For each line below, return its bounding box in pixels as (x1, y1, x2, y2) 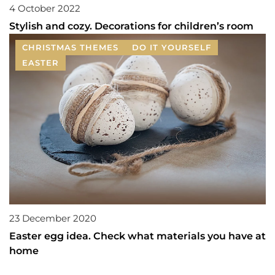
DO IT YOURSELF (132, 42, 211, 53)
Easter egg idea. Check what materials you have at (9, 230, 266, 242)
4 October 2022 (9, 2, 80, 15)
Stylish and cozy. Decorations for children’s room (9, 20, 254, 33)
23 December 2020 (9, 212, 96, 224)
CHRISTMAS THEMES (22, 42, 118, 53)
